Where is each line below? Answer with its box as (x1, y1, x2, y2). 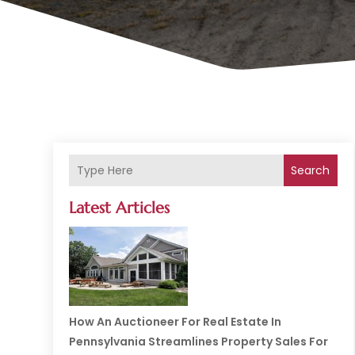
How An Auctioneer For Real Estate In (69, 314, 282, 330)
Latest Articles (69, 198, 170, 219)
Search (291, 162, 330, 178)
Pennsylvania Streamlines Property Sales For (69, 334, 329, 350)
